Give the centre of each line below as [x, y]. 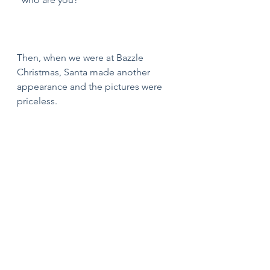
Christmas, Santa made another [85, 72]
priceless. [39, 101]
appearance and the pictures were [91, 86]
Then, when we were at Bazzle [81, 58]
